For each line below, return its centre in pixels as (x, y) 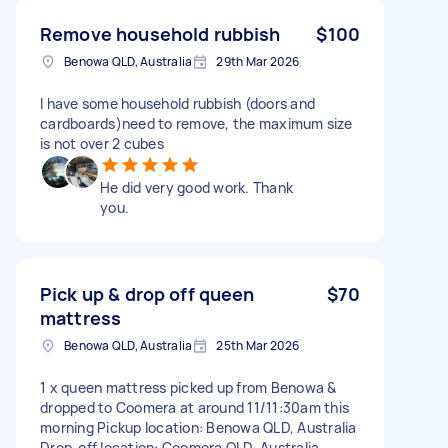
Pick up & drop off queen (147, 293)
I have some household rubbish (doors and (177, 103)
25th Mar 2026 (258, 345)
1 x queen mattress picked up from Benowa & (188, 387)
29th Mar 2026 (258, 61)
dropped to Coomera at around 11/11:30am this (194, 407)
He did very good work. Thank (196, 187)
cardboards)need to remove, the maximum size (196, 123)
